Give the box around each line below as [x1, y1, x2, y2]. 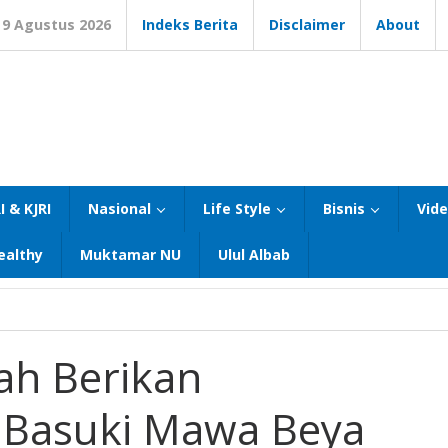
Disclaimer [269, 15, 345, 34]
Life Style [203, 199, 271, 218]
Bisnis [323, 199, 365, 218]
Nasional [88, 199, 151, 218]
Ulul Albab [218, 245, 290, 264]
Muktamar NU [80, 245, 181, 264]
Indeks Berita [142, 15, 238, 34]
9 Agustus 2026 [2, 15, 111, 34]
